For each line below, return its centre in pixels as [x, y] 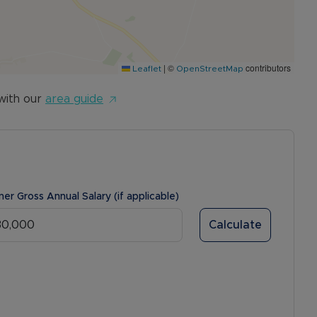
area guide [74, 99]
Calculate [235, 225]
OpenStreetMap [210, 69]
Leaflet [146, 69]
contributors [267, 68]
